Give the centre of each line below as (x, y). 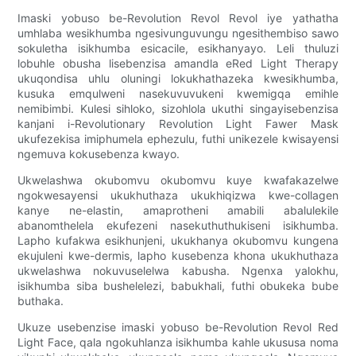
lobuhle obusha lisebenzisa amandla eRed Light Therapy (178, 64)
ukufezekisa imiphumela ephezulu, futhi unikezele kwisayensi (178, 139)
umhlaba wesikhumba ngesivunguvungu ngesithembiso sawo (178, 33)
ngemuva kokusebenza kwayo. (99, 154)
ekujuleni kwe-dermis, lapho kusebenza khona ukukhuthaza (178, 256)
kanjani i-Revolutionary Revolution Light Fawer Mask (178, 124)
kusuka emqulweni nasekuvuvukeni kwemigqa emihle (178, 94)
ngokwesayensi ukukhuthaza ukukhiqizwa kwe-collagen (178, 195)
